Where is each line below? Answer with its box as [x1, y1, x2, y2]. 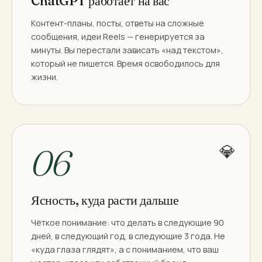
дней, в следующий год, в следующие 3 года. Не [31, 230, 225, 242]
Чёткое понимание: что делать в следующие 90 [31, 216, 224, 228]
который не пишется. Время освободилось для [31, 57, 220, 69]
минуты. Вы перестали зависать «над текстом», [31, 44, 223, 56]
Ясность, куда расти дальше [31, 191, 179, 208]
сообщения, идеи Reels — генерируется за [31, 30, 205, 42]
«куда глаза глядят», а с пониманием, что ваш [31, 243, 219, 255]
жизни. [31, 71, 58, 82]
